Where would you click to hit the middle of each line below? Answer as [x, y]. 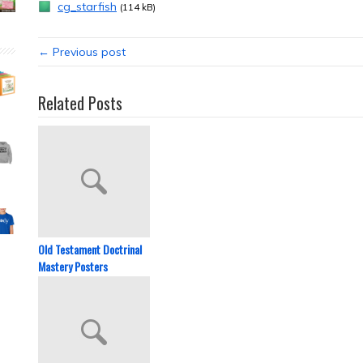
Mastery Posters [73, 266]
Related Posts [80, 102]
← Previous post [82, 51]
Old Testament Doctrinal [90, 249]
